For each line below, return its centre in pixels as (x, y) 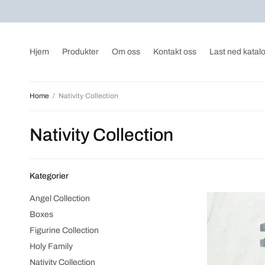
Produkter (80, 52)
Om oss (126, 52)
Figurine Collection (64, 230)
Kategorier (49, 176)
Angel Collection (60, 198)
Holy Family (51, 246)
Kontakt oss (175, 52)
